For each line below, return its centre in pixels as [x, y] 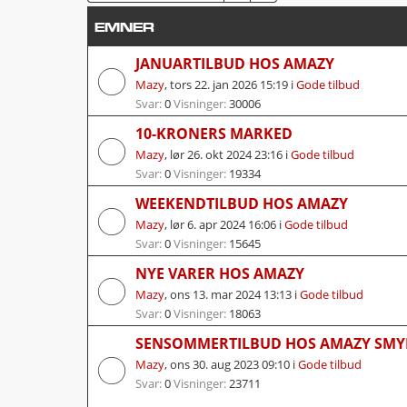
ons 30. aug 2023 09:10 [230, 364]
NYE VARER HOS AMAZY [220, 273]
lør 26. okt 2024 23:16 [226, 154]
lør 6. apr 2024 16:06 [223, 224]
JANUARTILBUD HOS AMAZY [235, 63]
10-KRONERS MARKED [214, 133]
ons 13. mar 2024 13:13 [231, 294]
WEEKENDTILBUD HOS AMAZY [242, 203]
